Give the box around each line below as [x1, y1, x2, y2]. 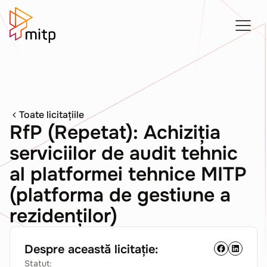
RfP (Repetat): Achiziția [10, 120, 221, 145]
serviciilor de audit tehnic [10, 141, 238, 166]
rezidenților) [10, 204, 117, 228]
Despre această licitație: [24, 242, 158, 257]
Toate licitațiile [19, 108, 84, 121]
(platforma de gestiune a [10, 183, 231, 207]
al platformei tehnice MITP [10, 162, 247, 187]
